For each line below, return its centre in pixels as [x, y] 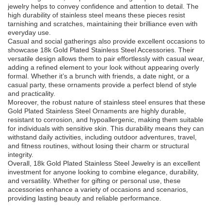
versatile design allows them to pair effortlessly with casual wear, [106, 59]
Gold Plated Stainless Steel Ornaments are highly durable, [97, 111]
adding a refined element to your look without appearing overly [103, 67]
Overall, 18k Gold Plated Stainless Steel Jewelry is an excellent [104, 163]
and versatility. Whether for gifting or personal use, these [94, 181]
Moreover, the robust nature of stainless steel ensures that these [107, 102]
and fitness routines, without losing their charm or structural [98, 146]
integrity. [21, 155]
